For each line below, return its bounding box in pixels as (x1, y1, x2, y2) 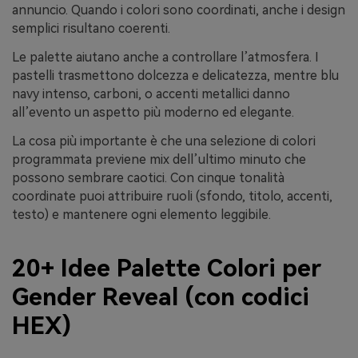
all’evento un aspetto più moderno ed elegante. (12, 105, 294, 120)
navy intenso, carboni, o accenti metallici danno (12, 86, 290, 101)
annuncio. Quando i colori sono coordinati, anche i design (12, 2, 345, 18)
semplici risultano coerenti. (12, 21, 170, 37)
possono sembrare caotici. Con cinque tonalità (12, 169, 284, 185)
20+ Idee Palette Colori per (12, 254, 321, 283)
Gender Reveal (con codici (12, 283, 309, 312)
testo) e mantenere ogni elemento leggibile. (12, 206, 271, 222)
